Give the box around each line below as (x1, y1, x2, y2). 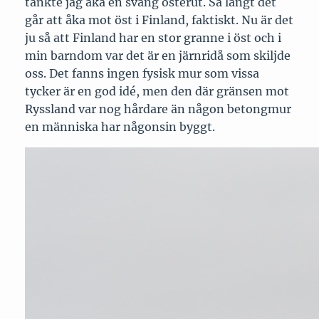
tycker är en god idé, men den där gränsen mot (24, 84, 289, 99)
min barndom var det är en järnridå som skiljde (24, 48, 291, 63)
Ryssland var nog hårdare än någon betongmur (24, 102, 291, 117)
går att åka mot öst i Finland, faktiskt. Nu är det (24, 13, 293, 28)
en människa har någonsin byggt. (24, 120, 215, 135)
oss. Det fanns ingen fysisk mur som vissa (24, 66, 259, 81)
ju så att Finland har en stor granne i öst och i (24, 31, 281, 46)
